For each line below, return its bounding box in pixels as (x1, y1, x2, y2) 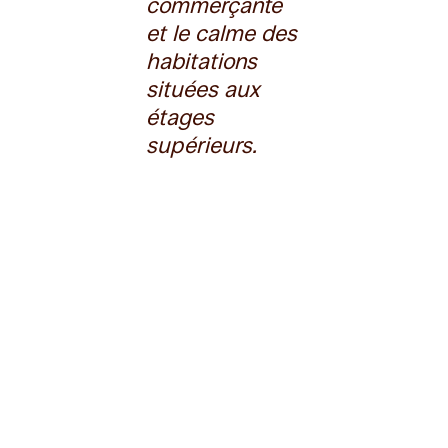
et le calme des (146, 20, 298, 46)
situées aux (146, 76, 260, 102)
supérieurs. (146, 132, 258, 158)
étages (146, 104, 215, 130)
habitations (146, 48, 258, 74)
